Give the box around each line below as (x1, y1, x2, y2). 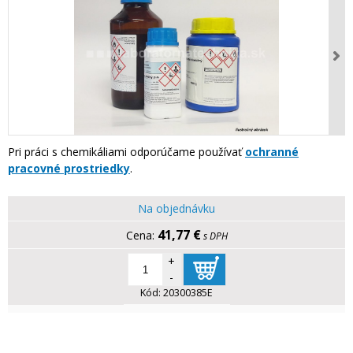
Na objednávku (138, 201, 215, 217)
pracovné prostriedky (8, 161, 130, 176)
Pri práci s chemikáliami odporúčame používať (8, 144, 245, 160)
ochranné (245, 144, 299, 160)
